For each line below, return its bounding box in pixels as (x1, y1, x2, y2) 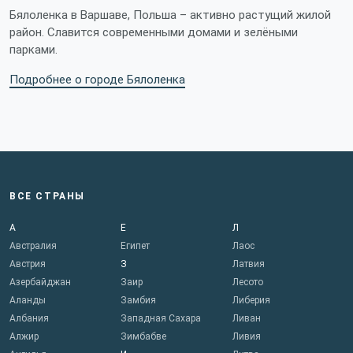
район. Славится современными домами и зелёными (9, 25, 298, 40)
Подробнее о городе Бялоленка (9, 72, 185, 87)
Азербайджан (9, 277, 71, 288)
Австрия (9, 258, 46, 270)
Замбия (121, 295, 157, 307)
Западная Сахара (121, 313, 202, 325)
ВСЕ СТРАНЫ (9, 191, 85, 203)
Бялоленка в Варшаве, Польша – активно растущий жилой (9, 8, 331, 23)
